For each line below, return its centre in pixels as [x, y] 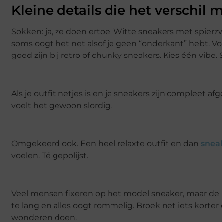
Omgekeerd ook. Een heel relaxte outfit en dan [106, 143]
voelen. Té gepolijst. [50, 155]
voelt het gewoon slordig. [62, 106]
